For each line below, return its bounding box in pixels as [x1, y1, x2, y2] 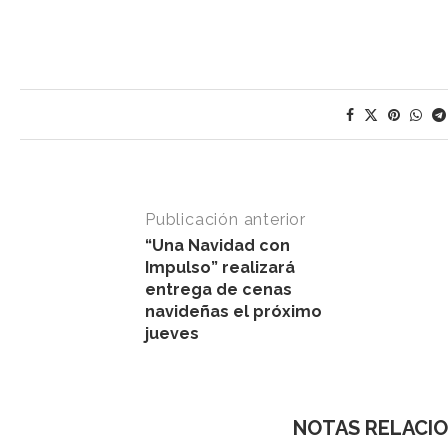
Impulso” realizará [145, 258, 295, 278]
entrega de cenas [145, 280, 292, 300]
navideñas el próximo [145, 302, 322, 322]
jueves [145, 324, 203, 344]
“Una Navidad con [145, 236, 290, 256]
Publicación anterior [145, 210, 306, 230]
